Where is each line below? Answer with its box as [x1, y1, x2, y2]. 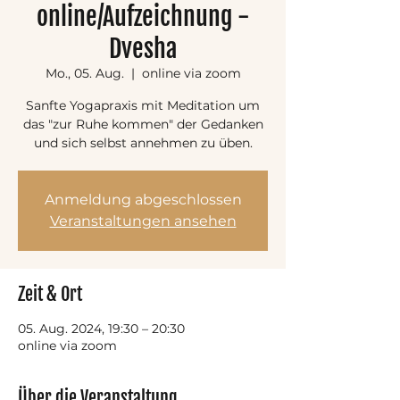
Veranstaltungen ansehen [49, 212, 237, 229]
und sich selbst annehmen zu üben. [33, 135, 253, 151]
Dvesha [108, 33, 178, 64]
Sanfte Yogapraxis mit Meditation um [26, 97, 260, 113]
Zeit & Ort [18, 283, 82, 305]
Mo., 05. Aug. [45, 65, 124, 81]
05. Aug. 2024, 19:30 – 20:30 [18, 321, 185, 337]
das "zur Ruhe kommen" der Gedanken [22, 116, 263, 132]
